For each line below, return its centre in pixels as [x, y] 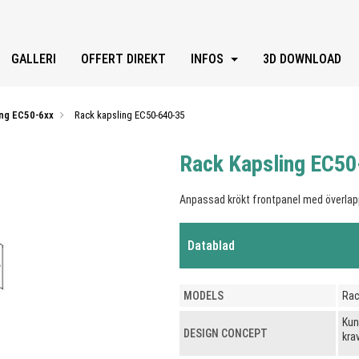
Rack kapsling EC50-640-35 [129, 115]
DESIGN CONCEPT [226, 333]
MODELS [204, 295]
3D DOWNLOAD [303, 58]
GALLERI [33, 58]
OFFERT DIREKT [123, 58]
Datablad [211, 245]
